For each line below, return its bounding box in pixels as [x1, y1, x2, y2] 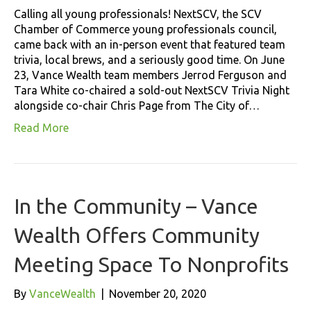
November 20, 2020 [109, 287, 206, 300]
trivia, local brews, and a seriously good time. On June [14, 53, 285, 66]
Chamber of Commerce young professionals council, [14, 22, 277, 35]
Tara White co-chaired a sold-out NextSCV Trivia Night [14, 83, 289, 96]
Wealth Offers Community [14, 223, 260, 247]
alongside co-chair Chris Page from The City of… [14, 99, 260, 112]
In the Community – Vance [14, 194, 258, 218]
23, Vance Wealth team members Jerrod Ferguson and [14, 68, 287, 81]
